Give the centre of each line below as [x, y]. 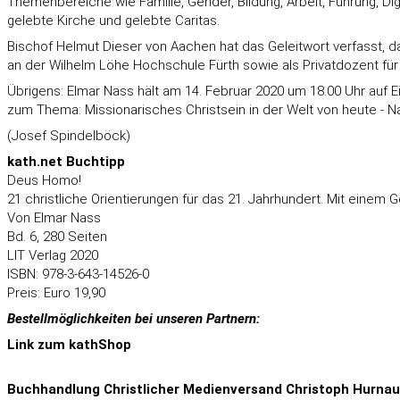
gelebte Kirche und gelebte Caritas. [113, 21]
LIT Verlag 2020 [53, 255]
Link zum [38, 345]
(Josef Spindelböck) [69, 136]
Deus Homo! [44, 180]
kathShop [100, 345]
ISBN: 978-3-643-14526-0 [78, 274]
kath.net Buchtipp [66, 162]
